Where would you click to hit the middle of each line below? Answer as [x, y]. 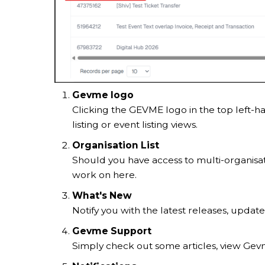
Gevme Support [112, 231]
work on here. [106, 175]
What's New [102, 196]
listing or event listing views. [136, 125]
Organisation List [116, 146]
